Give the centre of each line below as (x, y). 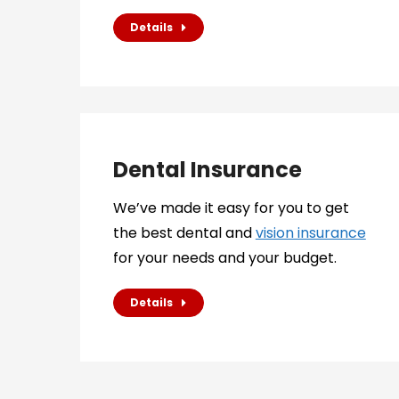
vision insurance (310, 233)
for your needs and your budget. (224, 258)
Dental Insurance (207, 170)
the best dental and (184, 233)
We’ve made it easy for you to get (231, 208)
